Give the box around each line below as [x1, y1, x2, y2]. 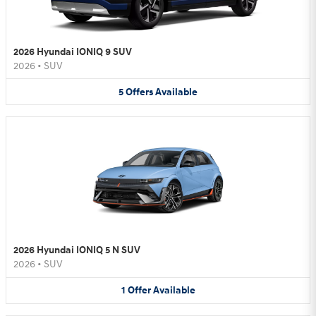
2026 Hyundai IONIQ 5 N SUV [13, 244, 140, 257]
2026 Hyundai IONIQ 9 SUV [13, 45, 132, 58]
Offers [126, 85, 153, 98]
